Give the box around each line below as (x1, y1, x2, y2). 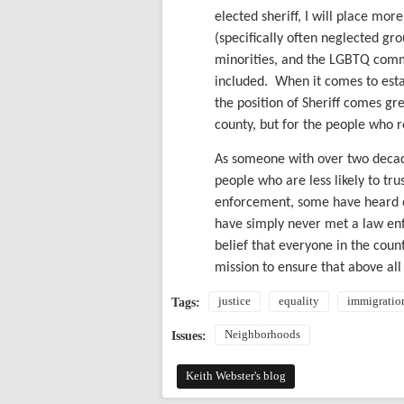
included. (215, 75, 268, 90)
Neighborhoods (225, 328, 300, 342)
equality (279, 295, 319, 308)
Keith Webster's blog (185, 370, 286, 383)
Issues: (171, 329, 210, 344)
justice (218, 295, 251, 308)
